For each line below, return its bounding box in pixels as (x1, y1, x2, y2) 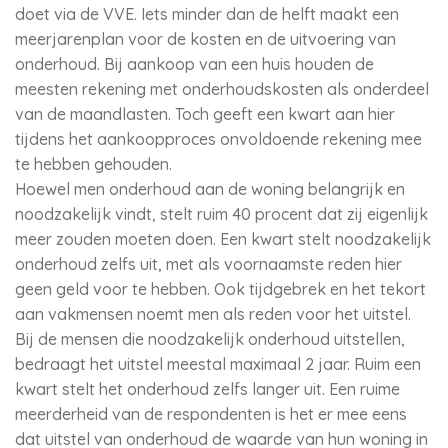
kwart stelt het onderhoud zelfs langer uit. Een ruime (15, 379, 400, 399)
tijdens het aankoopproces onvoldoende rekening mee (15, 129, 422, 149)
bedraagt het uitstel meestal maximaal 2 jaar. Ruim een (15, 354, 421, 374)
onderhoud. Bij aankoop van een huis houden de (15, 54, 374, 74)
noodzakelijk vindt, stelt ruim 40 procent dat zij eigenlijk (15, 204, 428, 224)
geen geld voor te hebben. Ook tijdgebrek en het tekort (15, 279, 426, 299)
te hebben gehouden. (15, 154, 172, 174)
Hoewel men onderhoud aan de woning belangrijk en (15, 179, 405, 199)
